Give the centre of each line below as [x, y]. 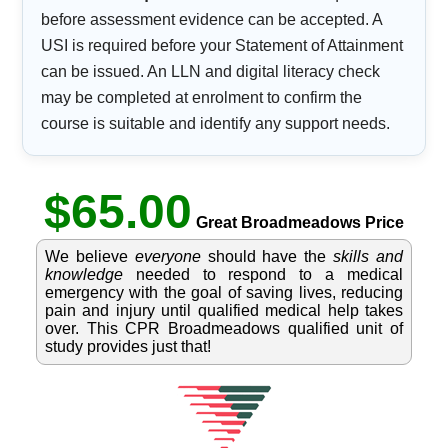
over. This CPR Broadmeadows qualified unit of [224, 329]
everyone [167, 257]
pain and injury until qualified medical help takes [224, 311]
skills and [368, 257]
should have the [267, 257]
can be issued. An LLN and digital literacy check [211, 72]
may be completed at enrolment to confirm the [202, 98]
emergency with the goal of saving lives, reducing [224, 293]
